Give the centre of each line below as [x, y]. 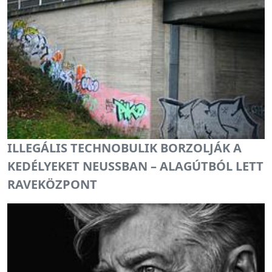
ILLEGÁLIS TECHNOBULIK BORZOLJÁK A [124, 148]
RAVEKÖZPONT [52, 185]
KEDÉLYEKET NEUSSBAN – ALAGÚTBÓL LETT [135, 166]
